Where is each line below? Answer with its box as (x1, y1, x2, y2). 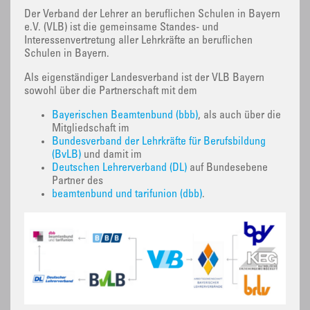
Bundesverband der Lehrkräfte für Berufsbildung (52, 136, 266, 148)
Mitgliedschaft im (52, 123, 129, 135)
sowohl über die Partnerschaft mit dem (24, 86, 197, 98)
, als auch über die (198, 110, 281, 122)
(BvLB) (52, 149, 81, 161)
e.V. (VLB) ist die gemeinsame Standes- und (24, 22, 219, 34)
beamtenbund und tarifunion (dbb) (52, 189, 202, 201)
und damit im (81, 149, 142, 161)
